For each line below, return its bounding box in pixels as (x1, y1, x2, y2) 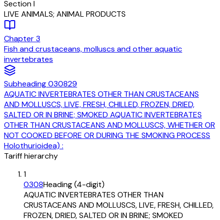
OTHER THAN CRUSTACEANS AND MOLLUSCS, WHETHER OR (4, 120, 215, 131)
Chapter (4, 33, 36, 44)
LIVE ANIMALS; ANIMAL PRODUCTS (4, 9, 126, 20)
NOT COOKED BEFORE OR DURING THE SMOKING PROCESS (4, 130, 210, 141)
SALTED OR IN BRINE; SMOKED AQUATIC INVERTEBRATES (4, 110, 202, 120)
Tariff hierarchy (4, 151, 58, 162)
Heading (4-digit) (43, 179, 105, 190)
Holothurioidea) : (4, 140, 63, 151)
